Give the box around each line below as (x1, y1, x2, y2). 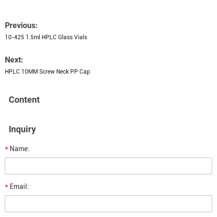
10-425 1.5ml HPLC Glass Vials (5, 34, 87, 41)
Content (9, 94, 40, 105)
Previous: (5, 21, 38, 30)
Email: (8, 183, 29, 190)
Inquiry (9, 124, 36, 134)
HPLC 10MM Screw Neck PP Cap (5, 68, 90, 75)
